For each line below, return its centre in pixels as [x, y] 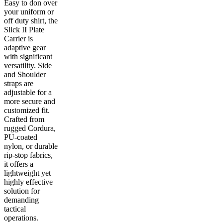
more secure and [30, 101]
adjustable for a [28, 92]
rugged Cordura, [30, 128]
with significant [28, 56]
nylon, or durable [31, 146]
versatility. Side [28, 65]
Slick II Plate [24, 29]
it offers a [19, 164]
